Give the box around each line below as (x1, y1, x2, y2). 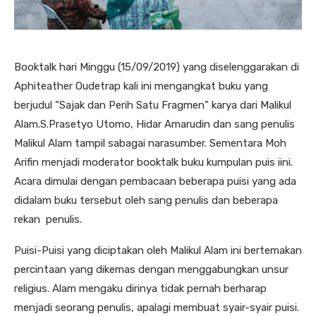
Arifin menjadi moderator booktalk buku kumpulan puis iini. (14, 155, 293, 169)
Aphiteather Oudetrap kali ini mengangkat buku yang (14, 79, 268, 92)
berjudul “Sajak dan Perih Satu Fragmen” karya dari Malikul (14, 98, 291, 111)
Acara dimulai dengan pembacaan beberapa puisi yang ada (14, 174, 296, 188)
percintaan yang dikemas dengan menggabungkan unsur (14, 262, 288, 276)
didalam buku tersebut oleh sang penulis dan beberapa (14, 193, 278, 207)
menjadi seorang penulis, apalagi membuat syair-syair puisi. (14, 300, 299, 314)
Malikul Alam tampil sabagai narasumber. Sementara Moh (14, 136, 286, 150)
